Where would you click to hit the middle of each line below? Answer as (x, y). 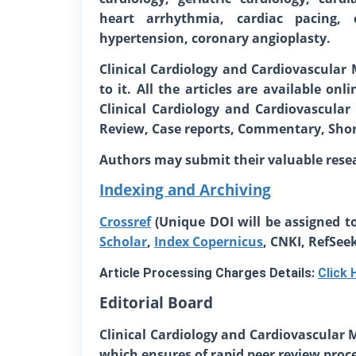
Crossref (125, 222)
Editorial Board (156, 302)
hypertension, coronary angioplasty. (215, 38)
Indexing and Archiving (185, 190)
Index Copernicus (209, 242)
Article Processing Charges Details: (207, 273)
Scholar (123, 242)
